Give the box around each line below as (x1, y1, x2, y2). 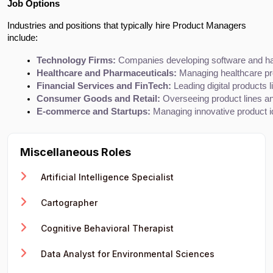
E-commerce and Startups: (37, 106, 151, 116)
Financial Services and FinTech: (37, 80, 171, 91)
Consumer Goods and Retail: (37, 93, 160, 104)
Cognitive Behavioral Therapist (38, 222, 174, 233)
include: (7, 32, 38, 43)
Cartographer (38, 197, 97, 208)
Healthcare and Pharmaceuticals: (37, 68, 177, 78)
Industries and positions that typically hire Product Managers (7, 20, 246, 30)
